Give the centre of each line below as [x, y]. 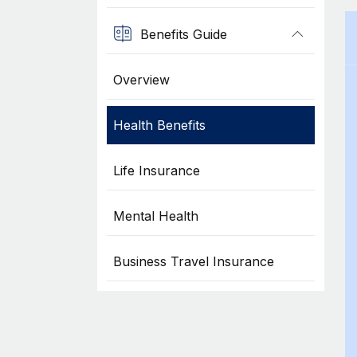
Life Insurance [156, 171]
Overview [141, 80]
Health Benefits [159, 125]
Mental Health [155, 216]
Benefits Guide [183, 34]
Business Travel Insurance [193, 261]
